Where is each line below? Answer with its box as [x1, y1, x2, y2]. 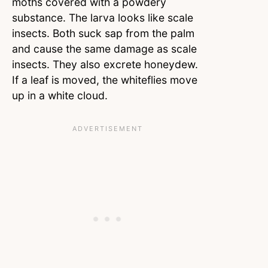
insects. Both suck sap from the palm [12, 26, 194, 39]
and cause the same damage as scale [12, 42, 197, 55]
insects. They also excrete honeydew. [12, 57, 198, 71]
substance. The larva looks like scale [12, 11, 193, 24]
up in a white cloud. [12, 89, 111, 102]
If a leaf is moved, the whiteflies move [12, 73, 197, 86]
